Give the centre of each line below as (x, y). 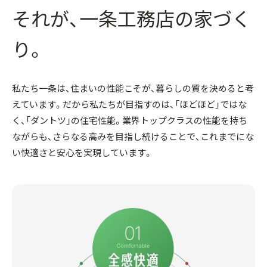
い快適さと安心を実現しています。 (82, 153)
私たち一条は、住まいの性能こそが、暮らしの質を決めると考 (133, 88)
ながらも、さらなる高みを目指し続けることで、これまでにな (133, 136)
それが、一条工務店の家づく (131, 18)
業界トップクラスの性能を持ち (185, 120)
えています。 (37, 104)
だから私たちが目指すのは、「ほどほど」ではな (155, 104)
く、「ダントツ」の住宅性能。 (67, 120)
